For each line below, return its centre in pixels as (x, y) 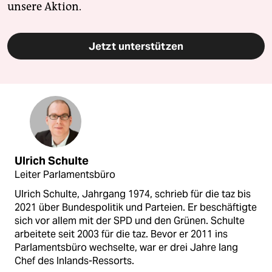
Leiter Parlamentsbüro (65, 174)
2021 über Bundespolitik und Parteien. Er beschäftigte (136, 207)
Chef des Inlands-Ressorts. (74, 260)
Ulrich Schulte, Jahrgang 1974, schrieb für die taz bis (133, 194)
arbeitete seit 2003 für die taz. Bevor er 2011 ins (121, 234)
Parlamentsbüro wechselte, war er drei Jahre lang (126, 247)
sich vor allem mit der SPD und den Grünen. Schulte (130, 220)
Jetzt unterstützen (136, 46)
